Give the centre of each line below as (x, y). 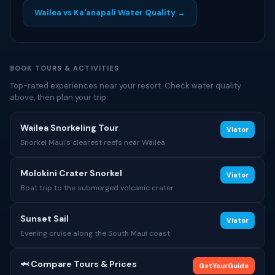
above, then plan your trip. (59, 97)
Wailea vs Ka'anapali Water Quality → (110, 13)
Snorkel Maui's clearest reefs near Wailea (93, 142)
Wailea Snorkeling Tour (69, 128)
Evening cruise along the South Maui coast (95, 233)
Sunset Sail (45, 219)
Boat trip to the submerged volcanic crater (97, 188)
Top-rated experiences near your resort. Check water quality (126, 86)
